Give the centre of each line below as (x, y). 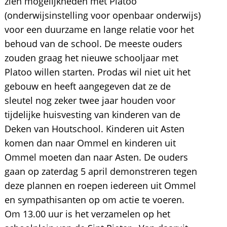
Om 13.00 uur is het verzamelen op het (87, 214)
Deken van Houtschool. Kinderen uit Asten (94, 129)
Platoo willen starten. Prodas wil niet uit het (97, 72)
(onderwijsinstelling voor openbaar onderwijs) (102, 15)
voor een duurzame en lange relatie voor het (99, 29)
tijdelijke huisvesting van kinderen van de (92, 115)
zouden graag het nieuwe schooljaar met (91, 58)
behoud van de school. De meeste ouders (93, 44)
